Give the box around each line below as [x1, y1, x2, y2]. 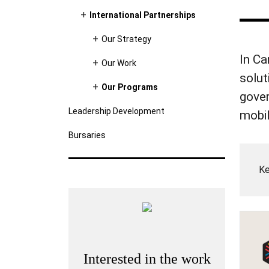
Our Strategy [101, 34, 151, 44]
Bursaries [68, 130, 106, 140]
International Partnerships [89, 10, 196, 20]
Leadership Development [68, 106, 165, 116]
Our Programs [101, 82, 158, 92]
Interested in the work [83, 251, 211, 267]
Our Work [101, 58, 136, 68]
